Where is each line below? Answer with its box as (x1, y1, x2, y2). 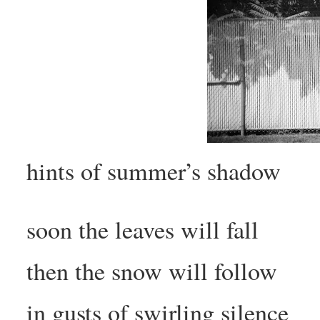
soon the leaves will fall (26, 213, 259, 246)
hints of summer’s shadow (26, 154, 281, 188)
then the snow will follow (26, 254, 278, 288)
